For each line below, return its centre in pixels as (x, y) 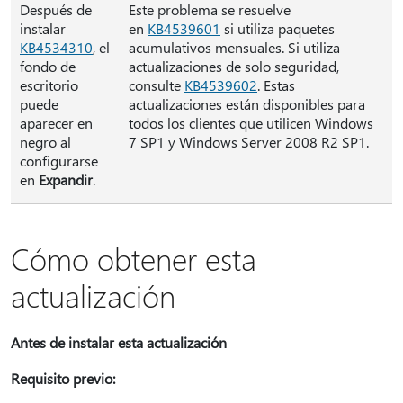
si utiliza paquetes (278, 28)
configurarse (59, 161)
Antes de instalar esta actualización (119, 342)
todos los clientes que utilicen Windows (251, 123)
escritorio (49, 85)
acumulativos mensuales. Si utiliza (234, 47)
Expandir (66, 179)
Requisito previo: (63, 378)
